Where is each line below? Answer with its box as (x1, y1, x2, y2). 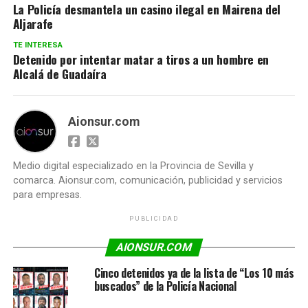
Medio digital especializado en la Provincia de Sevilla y (12, 159, 254, 172)
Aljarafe (12, 14, 53, 32)
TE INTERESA (12, 40, 63, 49)
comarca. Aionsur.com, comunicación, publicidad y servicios (12, 174, 283, 186)
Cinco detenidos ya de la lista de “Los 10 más (93, 264, 294, 281)
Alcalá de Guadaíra (12, 64, 107, 82)
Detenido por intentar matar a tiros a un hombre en (12, 49, 269, 68)
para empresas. (12, 188, 82, 201)
